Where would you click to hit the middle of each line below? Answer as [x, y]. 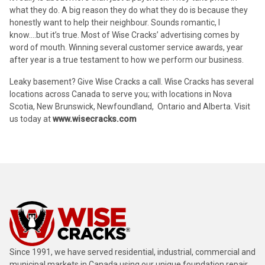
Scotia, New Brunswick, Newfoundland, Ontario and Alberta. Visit [130, 106]
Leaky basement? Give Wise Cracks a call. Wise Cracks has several [132, 81]
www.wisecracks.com [95, 119]
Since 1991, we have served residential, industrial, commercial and [132, 252]
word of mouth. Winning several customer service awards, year [126, 47]
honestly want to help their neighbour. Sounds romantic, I [115, 22]
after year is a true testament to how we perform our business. [127, 59]
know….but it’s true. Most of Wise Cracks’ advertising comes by [125, 35]
